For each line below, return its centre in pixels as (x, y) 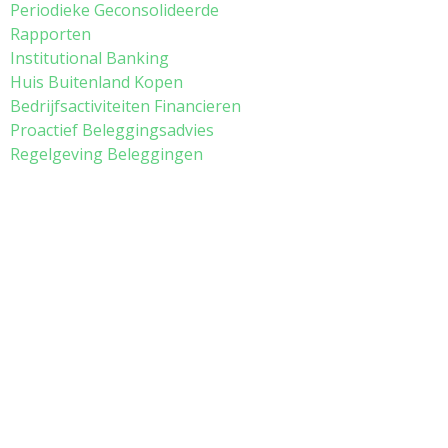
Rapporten (50, 34)
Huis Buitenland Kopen (96, 82)
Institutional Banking (89, 58)
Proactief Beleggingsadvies (112, 130)
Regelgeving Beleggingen (106, 154)
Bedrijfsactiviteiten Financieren (125, 106)
